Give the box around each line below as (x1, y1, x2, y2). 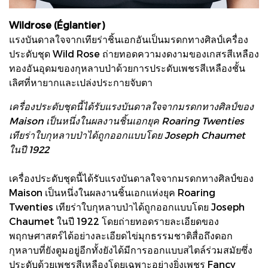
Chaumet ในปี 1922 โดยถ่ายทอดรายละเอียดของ (9, 215, 219, 227)
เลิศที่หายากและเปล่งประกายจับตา (9, 76, 153, 88)
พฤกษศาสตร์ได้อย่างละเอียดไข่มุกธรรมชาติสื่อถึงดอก (9, 229, 233, 241)
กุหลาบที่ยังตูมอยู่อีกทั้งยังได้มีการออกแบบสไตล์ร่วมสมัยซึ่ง (9, 243, 252, 255)
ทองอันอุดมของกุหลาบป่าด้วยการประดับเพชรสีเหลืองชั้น (9, 62, 245, 74)
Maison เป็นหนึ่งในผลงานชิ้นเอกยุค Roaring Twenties (9, 114, 244, 126)
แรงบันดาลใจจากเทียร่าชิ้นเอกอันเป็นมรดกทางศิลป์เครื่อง (9, 33, 248, 45)
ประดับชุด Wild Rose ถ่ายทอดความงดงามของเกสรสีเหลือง (9, 47, 259, 59)
